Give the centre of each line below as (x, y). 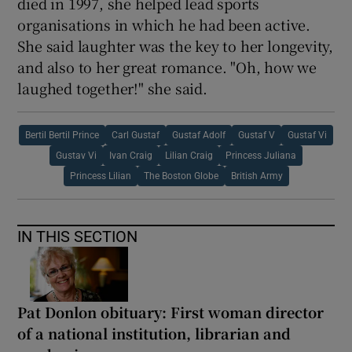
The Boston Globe (181, 176)
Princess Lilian (100, 176)
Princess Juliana (261, 155)
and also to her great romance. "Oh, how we (167, 66)
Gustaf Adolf (199, 135)
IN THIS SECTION (78, 236)
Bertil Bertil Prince (62, 135)
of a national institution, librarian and (154, 333)
